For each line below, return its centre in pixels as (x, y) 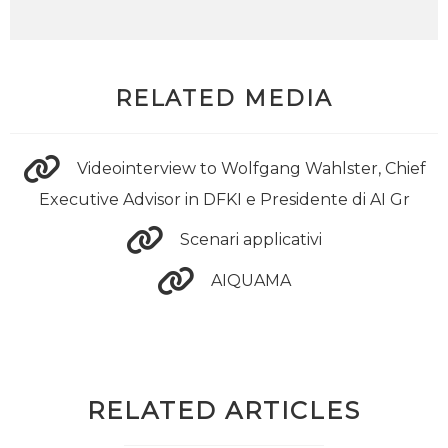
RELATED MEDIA (224, 98)
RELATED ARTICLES (224, 410)
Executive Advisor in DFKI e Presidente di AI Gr (224, 199)
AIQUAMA (251, 281)
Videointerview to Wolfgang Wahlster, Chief (251, 169)
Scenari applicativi (251, 240)
